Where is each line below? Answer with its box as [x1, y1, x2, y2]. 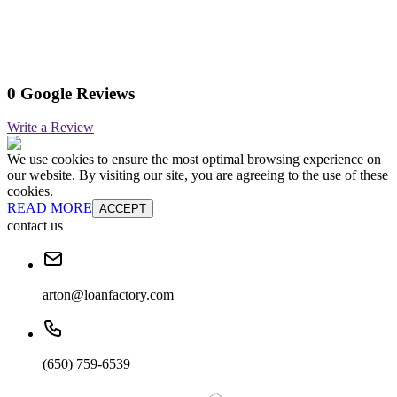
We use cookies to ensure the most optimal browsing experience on [7, 152, 381, 167]
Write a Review [7, 120, 94, 136]
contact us [7, 218, 63, 234]
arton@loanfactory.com [43, 287, 174, 303]
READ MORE [7, 200, 92, 216]
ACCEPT [99, 202, 146, 216]
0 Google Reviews [7, 83, 135, 103]
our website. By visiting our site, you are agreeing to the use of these [7, 167, 388, 183]
